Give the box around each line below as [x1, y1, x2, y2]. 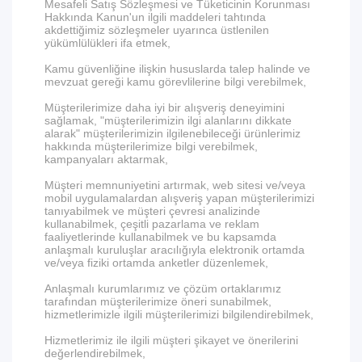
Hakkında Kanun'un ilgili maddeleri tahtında [44, 11, 266, 23]
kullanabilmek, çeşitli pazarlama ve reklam [44, 217, 259, 230]
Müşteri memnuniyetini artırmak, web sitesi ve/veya [44, 179, 305, 192]
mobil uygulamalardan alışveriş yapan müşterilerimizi [44, 192, 314, 204]
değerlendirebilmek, [44, 347, 145, 360]
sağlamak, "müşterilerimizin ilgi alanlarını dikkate [44, 114, 292, 127]
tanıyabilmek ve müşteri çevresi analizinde [44, 204, 260, 217]
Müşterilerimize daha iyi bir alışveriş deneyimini [44, 101, 284, 114]
